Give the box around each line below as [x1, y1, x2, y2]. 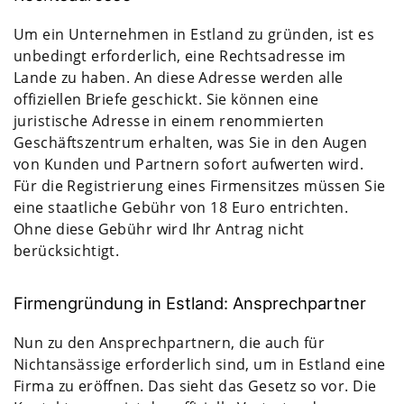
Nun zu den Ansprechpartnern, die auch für [14, 332, 326, 353]
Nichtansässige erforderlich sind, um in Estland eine [14, 353, 386, 374]
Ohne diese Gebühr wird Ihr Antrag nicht [14, 218, 305, 239]
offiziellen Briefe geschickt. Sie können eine [14, 88, 319, 109]
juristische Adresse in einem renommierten [14, 110, 325, 131]
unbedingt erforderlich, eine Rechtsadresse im [14, 45, 346, 66]
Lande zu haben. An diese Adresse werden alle [14, 67, 344, 87]
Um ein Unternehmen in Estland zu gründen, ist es [14, 23, 375, 44]
